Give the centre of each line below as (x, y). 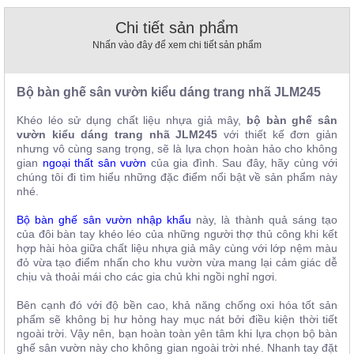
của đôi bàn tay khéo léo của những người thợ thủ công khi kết (177, 234)
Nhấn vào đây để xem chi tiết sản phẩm (177, 45)
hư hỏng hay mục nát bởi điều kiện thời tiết (226, 320)
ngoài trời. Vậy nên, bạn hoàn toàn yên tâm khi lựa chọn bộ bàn (177, 334)
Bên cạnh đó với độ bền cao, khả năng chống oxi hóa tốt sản (177, 305)
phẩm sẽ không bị (63, 320)
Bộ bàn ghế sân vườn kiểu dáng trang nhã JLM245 (169, 92)
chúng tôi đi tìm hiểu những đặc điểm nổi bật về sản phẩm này (177, 177)
